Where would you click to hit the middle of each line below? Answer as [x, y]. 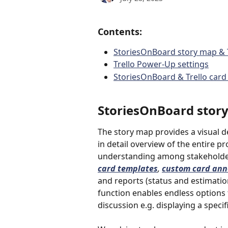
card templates [128, 168]
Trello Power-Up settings [161, 64]
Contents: [120, 32]
